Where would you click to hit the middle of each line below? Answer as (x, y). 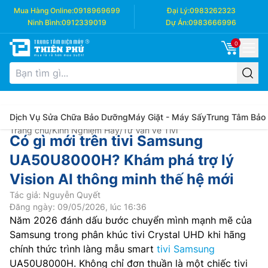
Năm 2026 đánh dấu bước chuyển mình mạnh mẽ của (131, 220)
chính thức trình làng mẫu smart (83, 249)
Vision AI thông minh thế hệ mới (122, 179)
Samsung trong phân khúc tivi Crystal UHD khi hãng (128, 234)
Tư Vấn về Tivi (150, 130)
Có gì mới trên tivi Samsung (106, 141)
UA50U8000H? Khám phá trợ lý (122, 160)
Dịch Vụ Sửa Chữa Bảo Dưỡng (69, 117)
